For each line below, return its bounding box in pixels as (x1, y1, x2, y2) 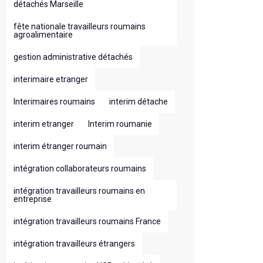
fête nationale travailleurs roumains (14, 22, 146, 31)
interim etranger (14, 119, 74, 129)
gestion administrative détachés (14, 52, 133, 62)
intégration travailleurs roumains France (14, 217, 161, 226)
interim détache (109, 97, 168, 106)
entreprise (14, 194, 52, 204)
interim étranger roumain (14, 141, 107, 151)
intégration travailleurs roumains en (14, 186, 145, 195)
